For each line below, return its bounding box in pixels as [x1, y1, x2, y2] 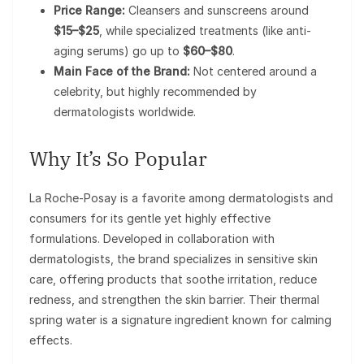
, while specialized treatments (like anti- [99, 23, 311, 37]
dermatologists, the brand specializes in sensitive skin [29, 251, 318, 266]
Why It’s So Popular [29, 145, 207, 171]
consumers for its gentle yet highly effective [29, 210, 271, 225]
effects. [29, 332, 72, 347]
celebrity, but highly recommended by [54, 84, 257, 98]
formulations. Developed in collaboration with [29, 231, 275, 245]
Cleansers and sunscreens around [125, 2, 309, 17]
